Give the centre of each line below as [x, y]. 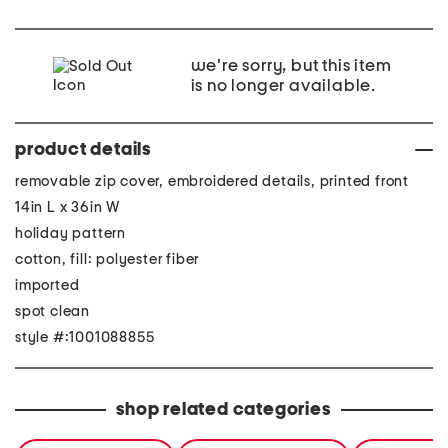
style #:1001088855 [85, 337]
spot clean [52, 311]
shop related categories [223, 410]
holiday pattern [70, 233]
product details [83, 150]
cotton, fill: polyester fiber [107, 259]
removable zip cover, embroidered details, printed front [212, 181]
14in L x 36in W [67, 207]
